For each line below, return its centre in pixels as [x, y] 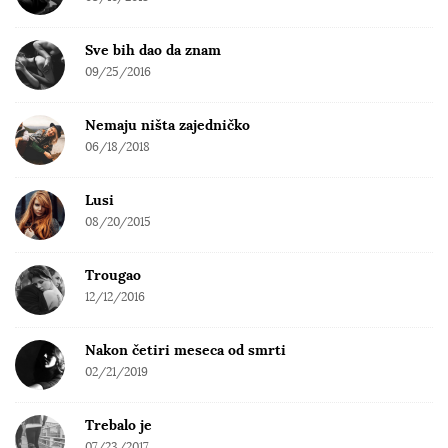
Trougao [113, 275]
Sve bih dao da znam [153, 50]
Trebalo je [118, 425]
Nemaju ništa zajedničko [167, 125]
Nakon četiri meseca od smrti [185, 350]
